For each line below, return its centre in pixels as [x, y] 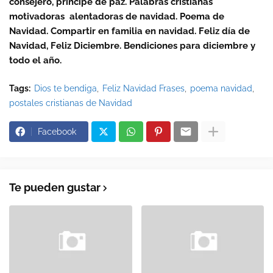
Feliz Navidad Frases [144, 89]
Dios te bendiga [66, 89]
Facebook [57, 132]
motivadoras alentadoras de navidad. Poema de [117, 17]
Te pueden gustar [55, 188]
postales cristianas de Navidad [71, 103]
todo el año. [35, 61]
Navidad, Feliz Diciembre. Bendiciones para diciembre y [132, 46]
